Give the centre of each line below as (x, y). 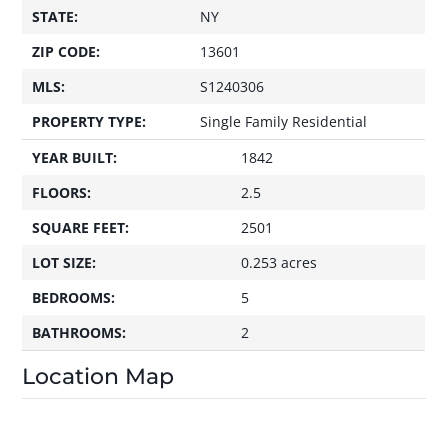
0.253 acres (279, 262)
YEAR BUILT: (75, 157)
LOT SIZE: (64, 262)
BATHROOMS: (79, 332)
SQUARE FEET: (81, 227)
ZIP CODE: (66, 51)
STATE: (55, 16)
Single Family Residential (284, 121)
